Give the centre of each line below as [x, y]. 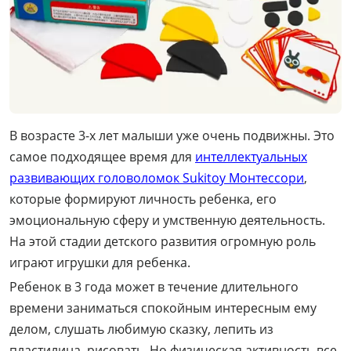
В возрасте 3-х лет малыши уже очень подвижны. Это [172, 135]
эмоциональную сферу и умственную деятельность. [167, 220]
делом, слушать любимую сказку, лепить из [141, 329]
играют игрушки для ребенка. [100, 262]
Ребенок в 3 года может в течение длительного [154, 286]
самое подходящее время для [102, 156]
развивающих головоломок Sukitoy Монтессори [157, 177]
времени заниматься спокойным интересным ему [163, 308]
